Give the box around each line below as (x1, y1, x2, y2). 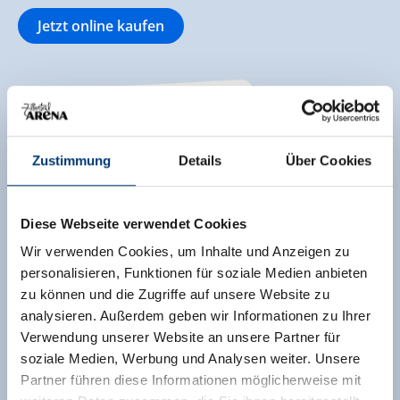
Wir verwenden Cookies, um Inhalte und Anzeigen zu (21, 244, 350, 260)
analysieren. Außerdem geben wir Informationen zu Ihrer (21, 308, 371, 324)
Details (178, 152, 222, 168)
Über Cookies (285, 152, 372, 168)
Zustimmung (31, 152, 112, 168)
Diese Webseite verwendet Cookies (21, 215, 246, 231)
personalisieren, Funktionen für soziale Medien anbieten (21, 265, 368, 281)
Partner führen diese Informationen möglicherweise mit (21, 372, 362, 388)
